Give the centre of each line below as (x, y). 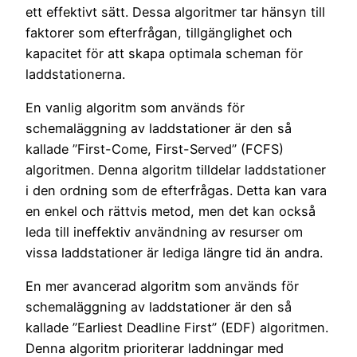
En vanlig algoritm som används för (135, 107)
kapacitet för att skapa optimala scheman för (164, 53)
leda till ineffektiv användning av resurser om (164, 231)
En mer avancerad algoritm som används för (162, 286)
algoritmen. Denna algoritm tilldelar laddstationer (176, 169)
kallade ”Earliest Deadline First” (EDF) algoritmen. (177, 328)
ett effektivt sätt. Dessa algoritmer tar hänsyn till (175, 12)
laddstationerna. (75, 74)
